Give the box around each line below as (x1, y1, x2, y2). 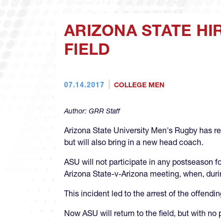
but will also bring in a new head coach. (64, 137, 203, 147)
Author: (64, 107, 89, 116)
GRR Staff (89, 107, 120, 116)
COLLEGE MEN (113, 80, 164, 90)
